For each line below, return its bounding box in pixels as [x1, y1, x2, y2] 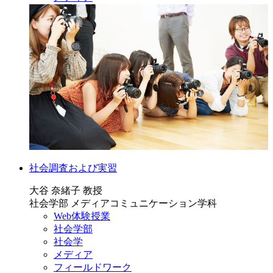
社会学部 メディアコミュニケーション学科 [29, 198, 217, 209]
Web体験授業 [54, 211, 110, 222]
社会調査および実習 [29, 163, 117, 174]
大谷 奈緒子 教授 [29, 185, 102, 196]
